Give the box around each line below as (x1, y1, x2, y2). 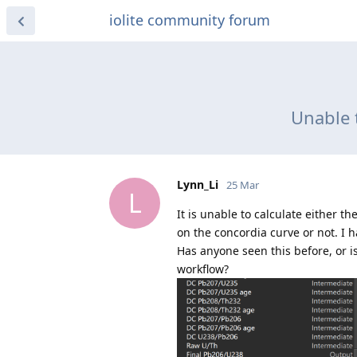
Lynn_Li (177, 176, 218, 192)
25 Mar (226, 177, 259, 192)
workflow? (177, 261, 229, 277)
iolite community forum (109, 10, 270, 29)
